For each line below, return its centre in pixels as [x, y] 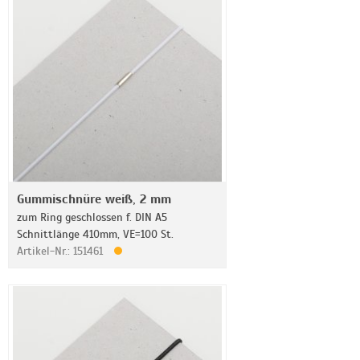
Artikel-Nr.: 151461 [61, 251]
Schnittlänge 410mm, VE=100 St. [95, 234]
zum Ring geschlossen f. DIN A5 [92, 217]
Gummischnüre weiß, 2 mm [94, 199]
